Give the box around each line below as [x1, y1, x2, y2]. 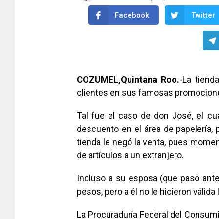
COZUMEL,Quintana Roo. [77, 74, 180, 85]
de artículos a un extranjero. [77, 150, 184, 160]
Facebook [115, 11, 149, 20]
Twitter [191, 11, 215, 20]
